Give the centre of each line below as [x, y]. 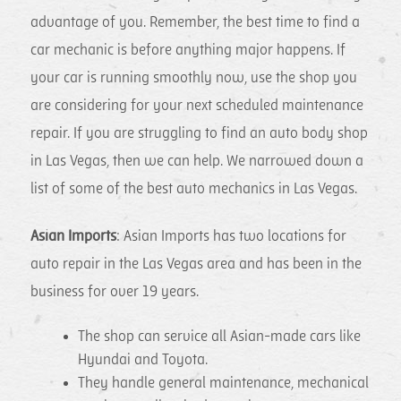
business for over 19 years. [115, 291]
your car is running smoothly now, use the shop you [194, 78]
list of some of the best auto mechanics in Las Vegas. [194, 189]
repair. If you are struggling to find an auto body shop [200, 134]
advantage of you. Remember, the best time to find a [196, 23]
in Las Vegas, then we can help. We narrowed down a [197, 162]
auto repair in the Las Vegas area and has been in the [196, 264]
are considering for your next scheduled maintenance [197, 106]
